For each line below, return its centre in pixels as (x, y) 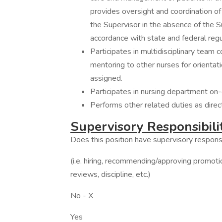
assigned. (106, 78)
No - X (90, 196)
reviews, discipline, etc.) (111, 174)
